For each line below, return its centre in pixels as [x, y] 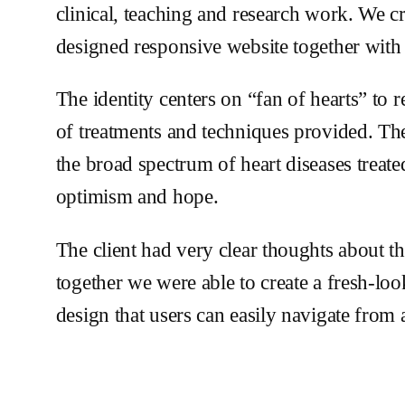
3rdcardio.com [315, 377]
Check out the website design [159, 377]
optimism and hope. [137, 197]
